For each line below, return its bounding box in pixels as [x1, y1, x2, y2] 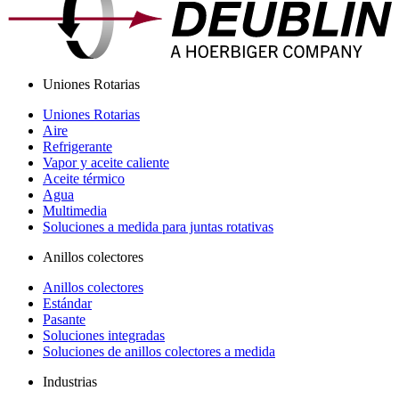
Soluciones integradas [43, 328, 165, 344]
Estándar [43, 296, 92, 312]
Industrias [43, 374, 97, 390]
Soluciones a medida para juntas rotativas [43, 219, 273, 235]
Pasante [43, 312, 85, 328]
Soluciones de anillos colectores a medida [43, 344, 275, 360]
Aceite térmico [43, 171, 125, 187]
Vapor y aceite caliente [43, 155, 169, 171]
